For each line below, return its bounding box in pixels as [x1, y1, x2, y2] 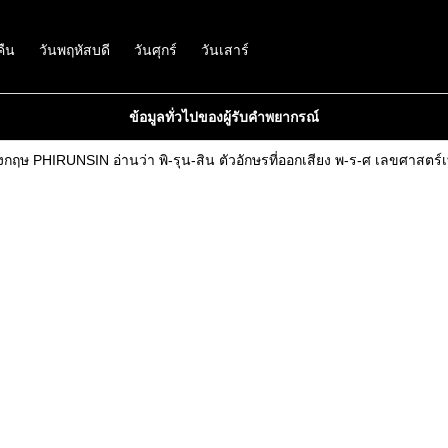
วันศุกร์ [134, 42, 177, 58]
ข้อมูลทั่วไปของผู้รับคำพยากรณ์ [129, 109, 319, 125]
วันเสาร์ [201, 42, 249, 58]
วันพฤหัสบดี [39, 42, 110, 58]
